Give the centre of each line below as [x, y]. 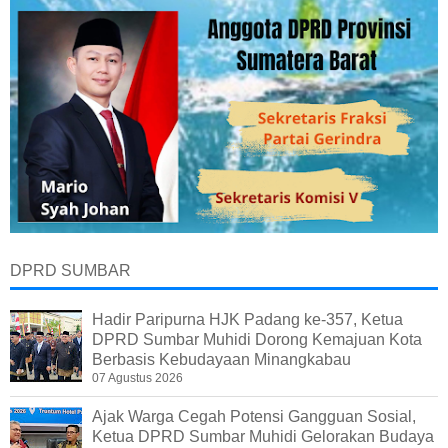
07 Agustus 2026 [137, 378]
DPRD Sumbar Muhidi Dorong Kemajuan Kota [257, 340]
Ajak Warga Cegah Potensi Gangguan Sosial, [254, 417]
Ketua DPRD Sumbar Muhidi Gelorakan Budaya [263, 437]
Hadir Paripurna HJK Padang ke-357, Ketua [247, 320]
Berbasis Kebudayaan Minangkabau [221, 360]
